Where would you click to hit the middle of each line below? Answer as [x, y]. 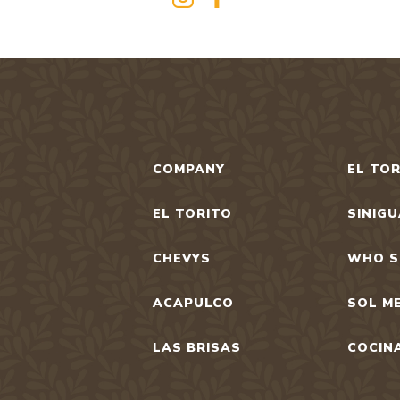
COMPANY [189, 170]
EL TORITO [192, 214]
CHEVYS [182, 259]
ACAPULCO [193, 304]
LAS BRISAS [197, 348]
